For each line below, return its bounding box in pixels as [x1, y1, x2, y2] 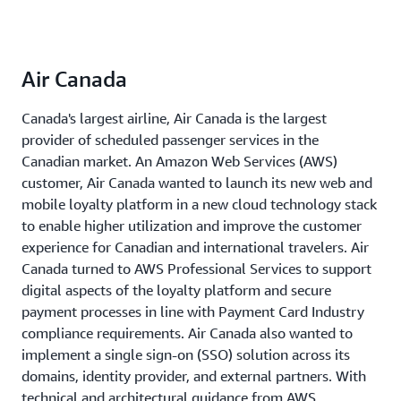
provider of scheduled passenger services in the [21, 131, 319, 149]
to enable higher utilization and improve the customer [21, 217, 362, 235]
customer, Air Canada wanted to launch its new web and [21, 174, 372, 192]
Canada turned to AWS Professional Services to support [21, 260, 371, 278]
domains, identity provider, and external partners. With [21, 367, 366, 386]
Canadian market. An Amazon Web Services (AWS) [21, 152, 337, 171]
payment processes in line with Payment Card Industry [21, 303, 364, 321]
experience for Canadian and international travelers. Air [21, 238, 369, 257]
